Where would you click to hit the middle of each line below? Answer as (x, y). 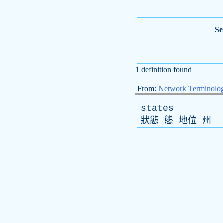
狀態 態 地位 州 (173, 121)
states (157, 108)
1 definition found (164, 69)
